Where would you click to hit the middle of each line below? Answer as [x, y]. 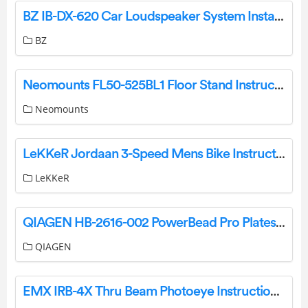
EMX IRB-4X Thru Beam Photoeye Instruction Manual [275, 292]
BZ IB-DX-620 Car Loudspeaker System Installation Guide [279, 17]
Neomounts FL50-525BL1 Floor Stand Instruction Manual [279, 86]
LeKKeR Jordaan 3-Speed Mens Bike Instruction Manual [280, 154]
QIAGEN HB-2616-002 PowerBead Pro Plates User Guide [280, 223]
